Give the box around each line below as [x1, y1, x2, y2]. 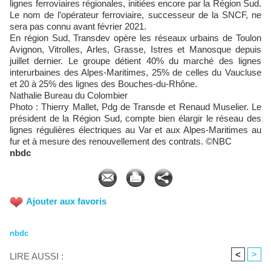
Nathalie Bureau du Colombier [10, 90, 128, 100]
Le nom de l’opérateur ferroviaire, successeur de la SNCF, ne [10, 10, 261, 20]
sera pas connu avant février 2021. [10, 21, 146, 31]
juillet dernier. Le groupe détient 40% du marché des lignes [10, 56, 261, 66]
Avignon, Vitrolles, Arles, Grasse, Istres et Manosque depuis [10, 44, 261, 54]
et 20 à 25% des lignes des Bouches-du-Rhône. [10, 79, 200, 89]
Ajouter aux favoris [26, 196, 106, 206]
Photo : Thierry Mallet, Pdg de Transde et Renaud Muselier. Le [10, 102, 261, 112]
